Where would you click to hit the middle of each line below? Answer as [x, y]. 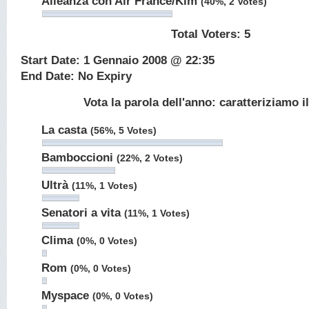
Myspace [67, 296]
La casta [66, 130]
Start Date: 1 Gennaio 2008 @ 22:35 [118, 60]
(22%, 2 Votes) [150, 158]
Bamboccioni [79, 158]
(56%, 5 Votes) [123, 130]
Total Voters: [207, 34]
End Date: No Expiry [76, 76]
